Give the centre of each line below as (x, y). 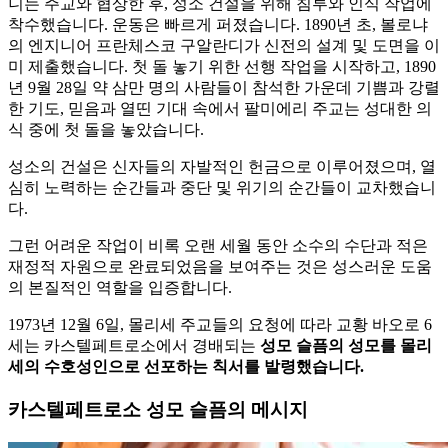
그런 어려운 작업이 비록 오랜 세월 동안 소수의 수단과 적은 (218, 246)
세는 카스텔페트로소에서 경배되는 (134, 346)
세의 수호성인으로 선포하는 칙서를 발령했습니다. (186, 367)
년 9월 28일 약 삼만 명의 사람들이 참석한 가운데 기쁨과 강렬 (224, 88)
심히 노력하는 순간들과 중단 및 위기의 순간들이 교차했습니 (222, 188)
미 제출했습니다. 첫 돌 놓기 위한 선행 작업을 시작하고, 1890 (222, 67)
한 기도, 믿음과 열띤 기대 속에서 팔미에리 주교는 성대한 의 (220, 109)
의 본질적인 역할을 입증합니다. (120, 288)
